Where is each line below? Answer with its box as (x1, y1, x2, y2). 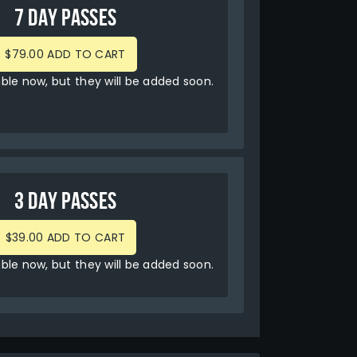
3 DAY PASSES (14, 187, 117, 214)
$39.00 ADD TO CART (46, 229, 126, 246)
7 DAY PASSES (14, 3, 117, 30)
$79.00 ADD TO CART (47, 45, 126, 62)
